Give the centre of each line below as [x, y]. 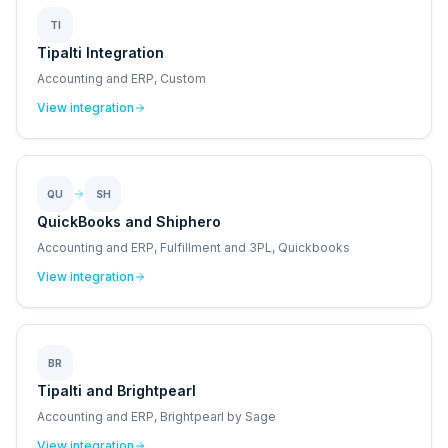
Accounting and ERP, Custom [121, 78]
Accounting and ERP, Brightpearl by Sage [156, 416]
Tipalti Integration [100, 52]
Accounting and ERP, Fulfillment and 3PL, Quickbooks [193, 247]
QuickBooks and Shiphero [129, 221]
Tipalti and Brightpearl [116, 390]
